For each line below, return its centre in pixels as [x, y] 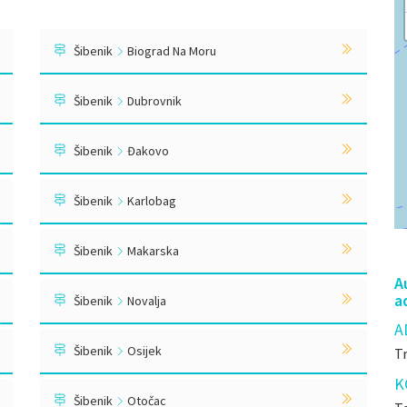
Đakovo [147, 151]
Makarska [152, 251]
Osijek [143, 351]
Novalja [145, 301]
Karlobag [150, 201]
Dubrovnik [153, 101]
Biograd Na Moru [170, 51]
